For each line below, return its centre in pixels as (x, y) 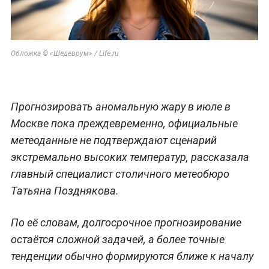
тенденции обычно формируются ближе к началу (132, 256)
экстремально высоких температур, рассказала (130, 157)
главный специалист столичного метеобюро (120, 174)
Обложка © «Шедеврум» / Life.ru (64, 54)
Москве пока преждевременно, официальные (124, 124)
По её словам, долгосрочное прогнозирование (126, 223)
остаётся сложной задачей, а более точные (117, 240)
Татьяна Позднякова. (65, 191)
